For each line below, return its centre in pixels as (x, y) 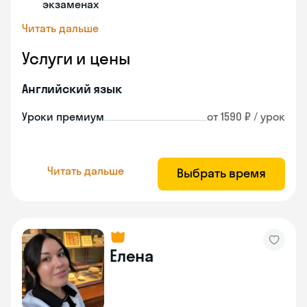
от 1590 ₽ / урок (246, 116)
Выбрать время (221, 173)
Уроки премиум (63, 116)
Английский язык (72, 89)
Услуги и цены (76, 58)
